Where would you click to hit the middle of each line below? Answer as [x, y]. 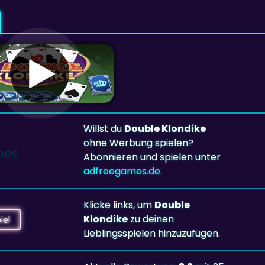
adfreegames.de [122, 171]
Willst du [104, 128]
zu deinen [151, 219]
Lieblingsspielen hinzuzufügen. [151, 233]
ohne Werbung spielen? [138, 143]
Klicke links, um [119, 205]
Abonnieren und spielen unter [152, 157]
